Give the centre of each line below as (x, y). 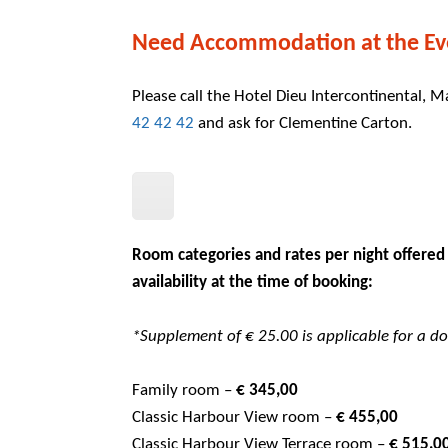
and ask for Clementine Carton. (309, 124)
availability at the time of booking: (252, 282)
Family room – (184, 390)
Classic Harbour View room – (234, 417)
